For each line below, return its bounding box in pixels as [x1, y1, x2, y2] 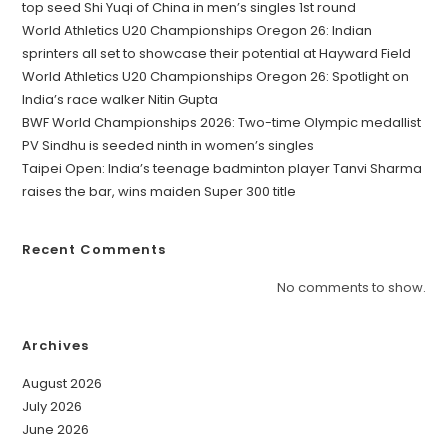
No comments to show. [276, 278, 426, 298]
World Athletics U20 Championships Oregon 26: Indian [22, 21, 373, 41]
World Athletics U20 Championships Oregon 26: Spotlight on [22, 67, 410, 87]
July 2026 [22, 397, 83, 417]
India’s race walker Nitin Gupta [22, 90, 219, 110]
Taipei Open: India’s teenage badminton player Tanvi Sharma [22, 159, 423, 179]
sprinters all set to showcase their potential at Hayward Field [22, 44, 412, 64]
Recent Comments [22, 240, 167, 260]
